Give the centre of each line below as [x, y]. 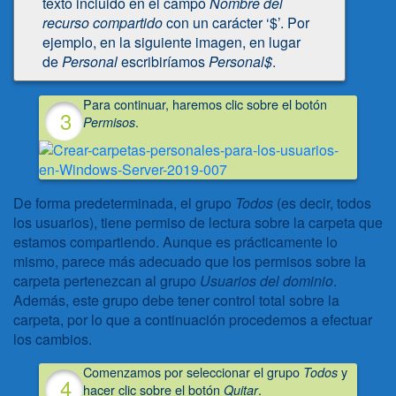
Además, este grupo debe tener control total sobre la [176, 300]
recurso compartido [103, 23]
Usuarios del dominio [267, 280]
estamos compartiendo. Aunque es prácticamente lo [175, 241]
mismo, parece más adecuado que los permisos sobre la [190, 261]
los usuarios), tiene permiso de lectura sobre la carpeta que [198, 222]
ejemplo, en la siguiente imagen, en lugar [171, 42]
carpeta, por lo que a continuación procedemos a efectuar [193, 319]
